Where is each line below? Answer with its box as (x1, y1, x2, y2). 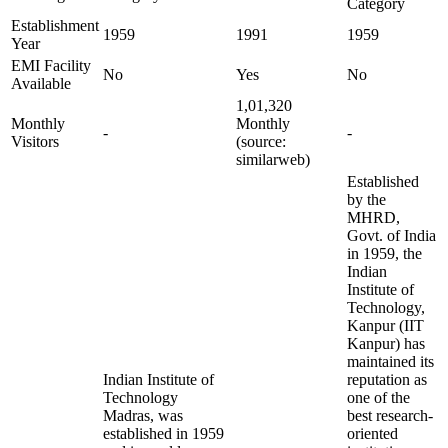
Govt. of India (347, 227, 436, 244)
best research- (347, 407, 433, 424)
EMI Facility (11, 57, 91, 74)
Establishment (11, 17, 99, 34)
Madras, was (103, 407, 183, 424)
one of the (347, 389, 410, 406)
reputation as (347, 371, 427, 388)
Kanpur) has (347, 335, 425, 352)
